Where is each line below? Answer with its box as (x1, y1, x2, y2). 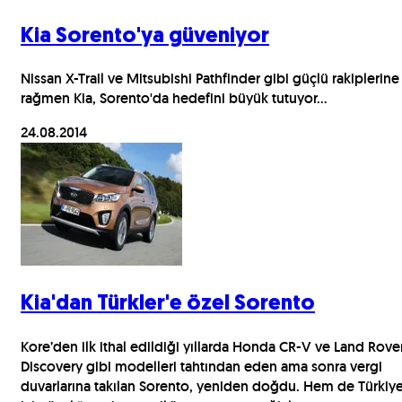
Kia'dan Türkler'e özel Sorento (21, 293, 315, 316)
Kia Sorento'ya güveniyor (21, 25, 269, 48)
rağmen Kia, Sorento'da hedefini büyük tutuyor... (21, 89, 328, 109)
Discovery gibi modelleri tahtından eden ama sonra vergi (21, 357, 382, 377)
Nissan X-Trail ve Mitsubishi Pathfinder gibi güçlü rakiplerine (21, 69, 399, 89)
